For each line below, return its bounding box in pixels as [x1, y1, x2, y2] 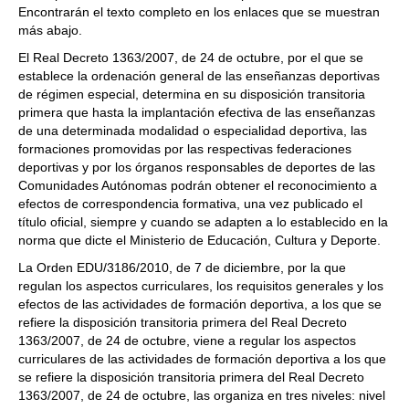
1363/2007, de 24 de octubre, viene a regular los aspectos [18, 333, 356, 349]
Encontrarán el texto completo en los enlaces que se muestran [18, 5, 380, 20]
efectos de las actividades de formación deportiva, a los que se [18, 297, 382, 312]
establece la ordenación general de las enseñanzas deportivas [18, 68, 380, 84]
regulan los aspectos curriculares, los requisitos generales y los [18, 278, 383, 294]
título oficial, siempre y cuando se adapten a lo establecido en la [18, 215, 388, 230]
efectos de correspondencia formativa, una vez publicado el [18, 196, 362, 212]
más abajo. [18, 23, 82, 38]
